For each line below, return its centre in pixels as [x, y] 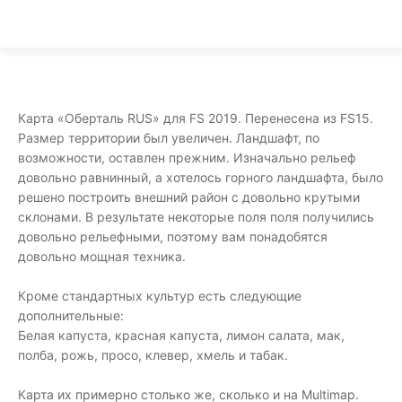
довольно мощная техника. [102, 256]
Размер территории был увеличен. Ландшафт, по [169, 138]
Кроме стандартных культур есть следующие [160, 296]
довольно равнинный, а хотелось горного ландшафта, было [201, 177]
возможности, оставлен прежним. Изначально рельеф [187, 157]
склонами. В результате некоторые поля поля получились [196, 217]
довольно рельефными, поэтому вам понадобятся [173, 236]
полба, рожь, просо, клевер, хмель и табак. [153, 355]
